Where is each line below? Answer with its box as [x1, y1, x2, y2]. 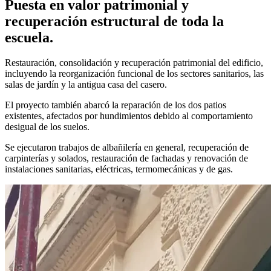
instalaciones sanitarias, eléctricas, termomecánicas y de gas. [5, 164, 233, 175]
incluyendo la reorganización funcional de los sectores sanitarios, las [5, 68, 264, 79]
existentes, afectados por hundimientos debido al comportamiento [5, 111, 253, 122]
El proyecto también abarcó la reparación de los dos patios [5, 100, 226, 111]
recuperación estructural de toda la [5, 13, 224, 29]
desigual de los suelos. [5, 122, 90, 132]
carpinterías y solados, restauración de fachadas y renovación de [5, 153, 248, 164]
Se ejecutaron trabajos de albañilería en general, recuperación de [5, 142, 249, 153]
